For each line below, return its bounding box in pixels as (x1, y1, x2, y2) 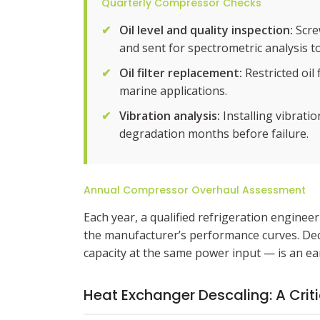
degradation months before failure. (119, 126, 309, 141)
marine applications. (119, 83, 227, 99)
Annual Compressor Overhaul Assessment (84, 183, 306, 197)
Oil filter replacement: (119, 65, 242, 81)
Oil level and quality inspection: (119, 22, 293, 38)
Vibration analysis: (119, 108, 220, 124)
